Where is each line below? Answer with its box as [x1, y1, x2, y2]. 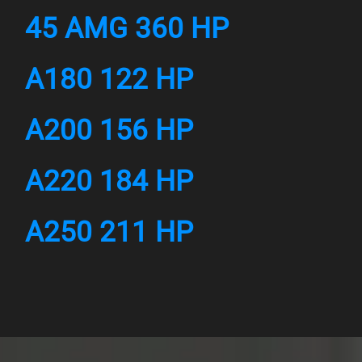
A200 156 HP [25, 114, 194, 147]
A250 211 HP [25, 216, 194, 249]
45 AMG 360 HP [25, 12, 229, 45]
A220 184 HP [25, 165, 194, 198]
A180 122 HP [25, 63, 194, 96]
